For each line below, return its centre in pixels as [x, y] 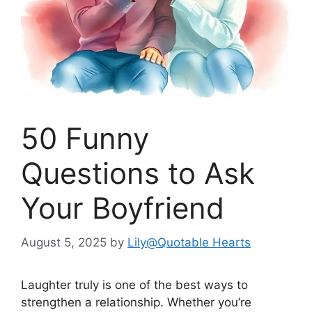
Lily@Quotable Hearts [189, 242]
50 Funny [85, 138]
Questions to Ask [138, 173]
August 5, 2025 [64, 242]
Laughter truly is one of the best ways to [134, 284]
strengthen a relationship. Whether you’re [136, 302]
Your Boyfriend [123, 208]
